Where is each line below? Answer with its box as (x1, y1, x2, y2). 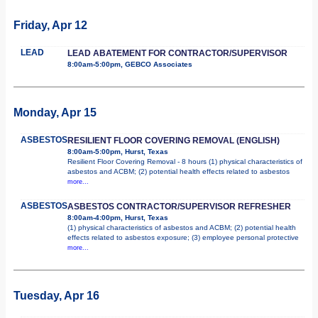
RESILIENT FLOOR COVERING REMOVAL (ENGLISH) (67, 135, 280, 146)
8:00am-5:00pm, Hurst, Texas (67, 147, 168, 155)
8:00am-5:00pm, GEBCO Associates (67, 60, 192, 68)
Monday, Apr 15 (13, 106, 97, 119)
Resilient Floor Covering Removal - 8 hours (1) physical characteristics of (67, 157, 302, 165)
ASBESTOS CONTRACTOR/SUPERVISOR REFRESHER (67, 201, 291, 212)
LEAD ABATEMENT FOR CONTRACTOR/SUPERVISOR (67, 48, 287, 58)
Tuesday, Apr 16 (13, 289, 99, 302)
